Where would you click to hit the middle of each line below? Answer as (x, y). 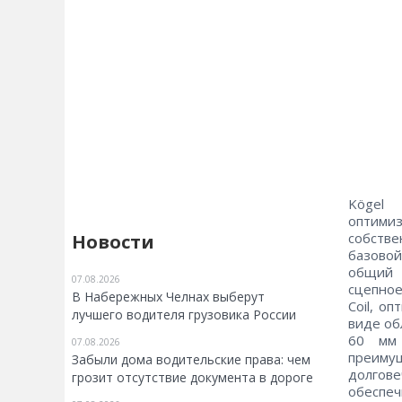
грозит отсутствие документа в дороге (192, 377)
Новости (113, 242)
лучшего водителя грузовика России (184, 315)
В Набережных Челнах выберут (168, 297)
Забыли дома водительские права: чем (191, 359)
